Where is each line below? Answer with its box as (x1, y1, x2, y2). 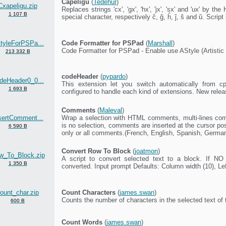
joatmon (135, 147, 158, 155)
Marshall (148, 39, 173, 47)
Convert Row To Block (62, 147, 131, 155)
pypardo (102, 72, 126, 80)
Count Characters (62, 188, 116, 196)
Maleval (99, 106, 122, 114)
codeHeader (62, 72, 98, 80)
